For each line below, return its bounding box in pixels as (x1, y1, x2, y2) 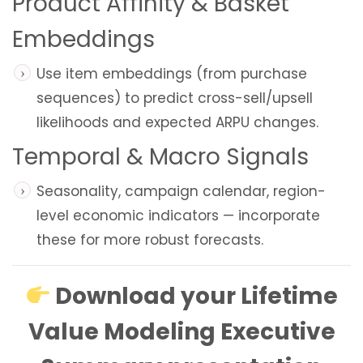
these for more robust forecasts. (36, 230, 263, 250)
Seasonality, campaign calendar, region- (36, 181, 326, 202)
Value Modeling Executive (28, 316, 335, 348)
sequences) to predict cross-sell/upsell (36, 88, 313, 109)
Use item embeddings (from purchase (36, 64, 307, 84)
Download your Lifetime (55, 280, 339, 313)
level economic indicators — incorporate (36, 206, 320, 226)
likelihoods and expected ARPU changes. (36, 113, 318, 133)
